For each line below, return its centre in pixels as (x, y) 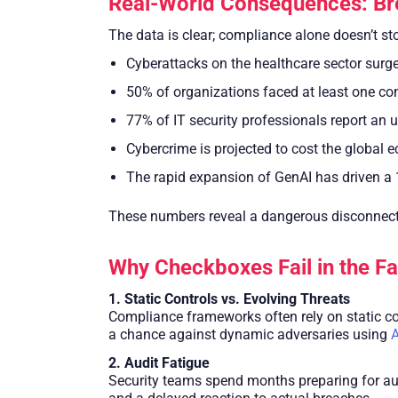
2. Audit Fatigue (159, 362)
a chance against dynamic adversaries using (250, 334)
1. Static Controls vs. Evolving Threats (229, 298)
